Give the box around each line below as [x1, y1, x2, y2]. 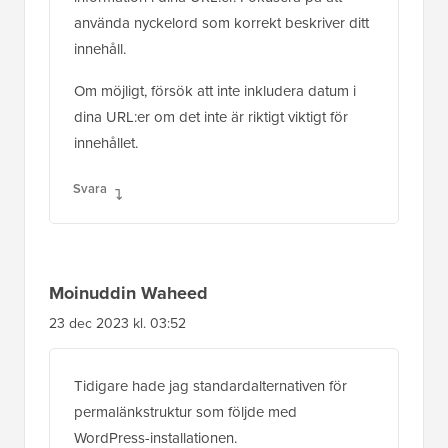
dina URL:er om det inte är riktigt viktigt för [74, 105, 348, 128]
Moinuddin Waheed [49, 279, 208, 306]
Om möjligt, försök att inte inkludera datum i [74, 79, 356, 102]
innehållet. [74, 131, 138, 154]
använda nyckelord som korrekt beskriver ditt [74, 11, 369, 34]
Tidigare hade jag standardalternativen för [74, 374, 347, 397]
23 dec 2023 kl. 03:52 [49, 312, 186, 334]
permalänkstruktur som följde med [74, 400, 297, 423]
